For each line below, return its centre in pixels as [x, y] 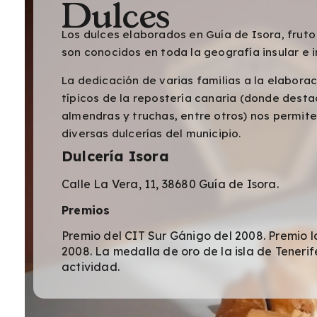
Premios [86, 210]
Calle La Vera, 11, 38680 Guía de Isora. [170, 184]
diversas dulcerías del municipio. [151, 133]
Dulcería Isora [115, 156]
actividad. [91, 266]
